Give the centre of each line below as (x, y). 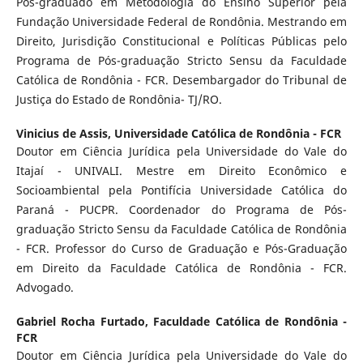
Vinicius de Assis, (65, 133)
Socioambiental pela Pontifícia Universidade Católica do (181, 190)
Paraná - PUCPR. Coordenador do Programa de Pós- (181, 209)
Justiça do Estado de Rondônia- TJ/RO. (119, 99)
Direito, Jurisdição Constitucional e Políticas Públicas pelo (181, 41)
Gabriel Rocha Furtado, (85, 321)
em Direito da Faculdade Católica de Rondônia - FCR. (181, 267)
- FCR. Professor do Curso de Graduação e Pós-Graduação (181, 248)
